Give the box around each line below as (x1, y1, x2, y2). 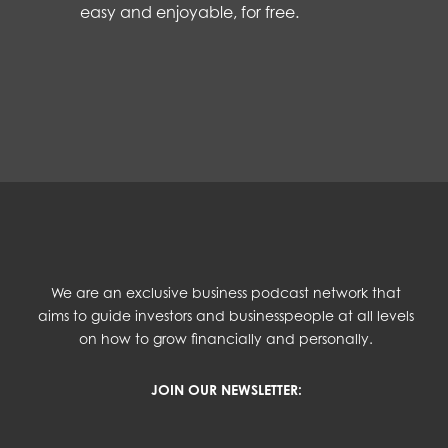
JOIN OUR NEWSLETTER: (150, 380, 302, 398)
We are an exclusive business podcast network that (51, 283, 402, 301)
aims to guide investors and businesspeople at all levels (38, 306, 415, 324)
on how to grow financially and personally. (79, 329, 374, 347)
